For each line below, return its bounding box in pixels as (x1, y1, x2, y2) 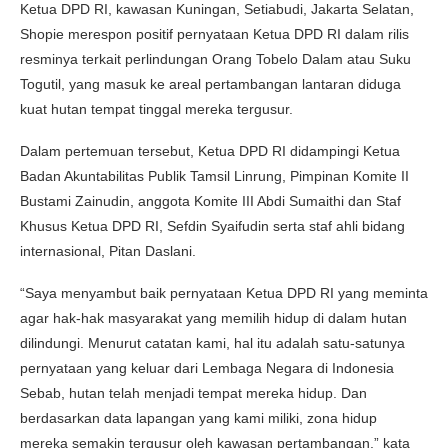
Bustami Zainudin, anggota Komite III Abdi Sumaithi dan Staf (20, 192, 401, 209)
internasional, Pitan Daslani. (20, 242, 196, 259)
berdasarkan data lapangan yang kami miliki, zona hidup (20, 409, 377, 426)
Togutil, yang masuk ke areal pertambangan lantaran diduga (20, 75, 401, 92)
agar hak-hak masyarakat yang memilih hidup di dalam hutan (20, 309, 407, 326)
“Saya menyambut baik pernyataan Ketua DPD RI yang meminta (20, 284, 428, 301)
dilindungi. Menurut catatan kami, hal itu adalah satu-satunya (20, 334, 405, 351)
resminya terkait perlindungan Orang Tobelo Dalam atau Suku (20, 50, 411, 67)
